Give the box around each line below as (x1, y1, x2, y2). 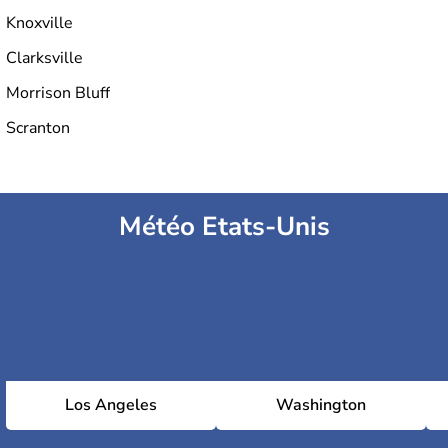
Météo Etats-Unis (118, 209, 330, 245)
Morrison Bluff (6, 82, 110, 105)
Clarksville (6, 47, 83, 70)
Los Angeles (65, 394, 157, 417)
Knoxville (6, 12, 73, 35)
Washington (276, 394, 366, 417)
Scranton (6, 117, 70, 140)
